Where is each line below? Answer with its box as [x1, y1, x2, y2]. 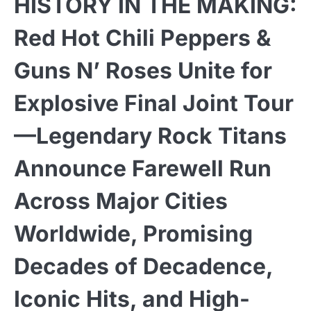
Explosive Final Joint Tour [14, 89, 294, 117]
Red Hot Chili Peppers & [14, 24, 271, 51]
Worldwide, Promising [14, 219, 253, 247]
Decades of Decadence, [14, 252, 273, 280]
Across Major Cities [14, 187, 228, 215]
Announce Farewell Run [14, 154, 271, 182]
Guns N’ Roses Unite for [14, 56, 272, 84]
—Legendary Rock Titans [14, 121, 287, 149]
